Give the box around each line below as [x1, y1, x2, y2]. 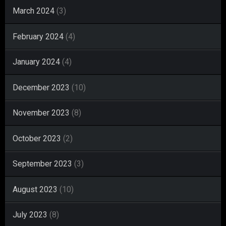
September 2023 [13, 158, 72, 168]
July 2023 [13, 209, 47, 219]
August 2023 [13, 184, 58, 194]
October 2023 [13, 133, 61, 143]
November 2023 [13, 107, 70, 118]
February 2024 [13, 31, 64, 41]
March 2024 [13, 6, 54, 16]
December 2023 [13, 82, 70, 92]
